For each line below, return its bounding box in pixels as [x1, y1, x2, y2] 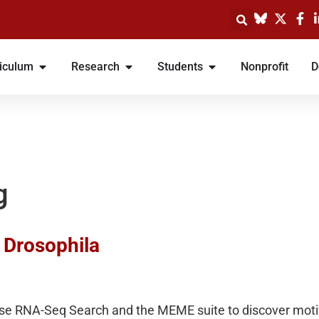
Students [157, 60, 203, 73]
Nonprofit [241, 60, 288, 73]
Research [71, 60, 120, 73]
